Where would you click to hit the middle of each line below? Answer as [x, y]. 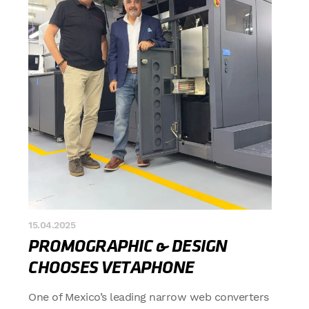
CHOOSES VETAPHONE [111, 268]
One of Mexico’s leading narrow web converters [149, 297]
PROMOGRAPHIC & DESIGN [128, 246]
